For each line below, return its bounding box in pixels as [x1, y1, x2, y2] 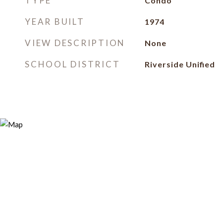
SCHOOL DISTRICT [25, 59, 120, 69]
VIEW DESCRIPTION [25, 38, 125, 48]
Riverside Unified [144, 59, 215, 69]
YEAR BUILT [25, 16, 85, 27]
